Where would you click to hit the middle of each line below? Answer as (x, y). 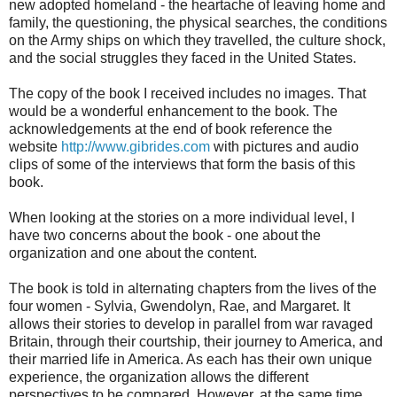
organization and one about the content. (133, 253)
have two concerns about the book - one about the (165, 235)
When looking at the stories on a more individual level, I (182, 217)
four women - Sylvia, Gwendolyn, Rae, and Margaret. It (179, 306)
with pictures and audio (284, 146)
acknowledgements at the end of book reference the (171, 128)
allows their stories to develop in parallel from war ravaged (191, 323)
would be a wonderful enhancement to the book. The (173, 111)
